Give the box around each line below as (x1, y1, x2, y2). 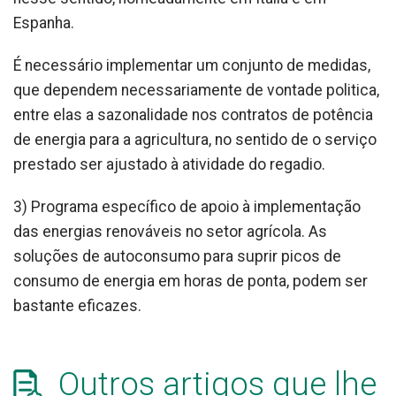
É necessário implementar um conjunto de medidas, (13, 57, 370, 75)
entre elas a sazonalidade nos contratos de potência (13, 106, 373, 125)
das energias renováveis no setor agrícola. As (13, 223, 327, 241)
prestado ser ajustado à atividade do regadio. (13, 156, 325, 174)
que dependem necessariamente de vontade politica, (13, 81, 379, 100)
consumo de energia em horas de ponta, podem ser (13, 272, 368, 291)
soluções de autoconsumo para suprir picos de (13, 247, 341, 266)
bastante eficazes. (13, 297, 148, 316)
